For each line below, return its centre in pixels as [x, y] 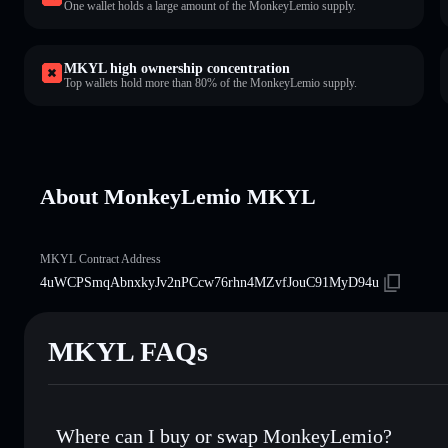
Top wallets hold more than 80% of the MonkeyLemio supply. [210, 82]
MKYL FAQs [128, 351]
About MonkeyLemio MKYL [178, 196]
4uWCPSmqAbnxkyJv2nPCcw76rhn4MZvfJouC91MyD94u [209, 282]
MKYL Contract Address [100, 258]
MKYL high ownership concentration [177, 68]
